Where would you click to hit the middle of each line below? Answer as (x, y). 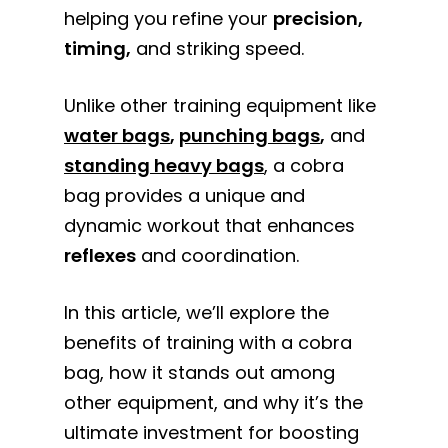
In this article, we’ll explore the (197, 312)
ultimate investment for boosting (212, 432)
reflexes (100, 255)
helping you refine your (169, 18)
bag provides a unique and (185, 195)
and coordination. (218, 255)
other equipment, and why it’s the (214, 402)
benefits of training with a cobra (208, 342)
